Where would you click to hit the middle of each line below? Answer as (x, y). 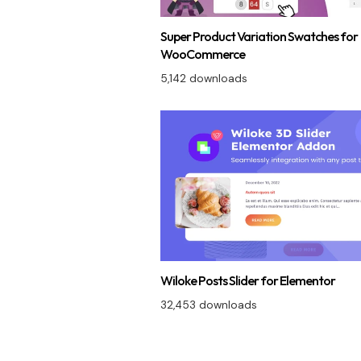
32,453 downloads (208, 305)
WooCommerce (202, 54)
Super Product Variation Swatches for (259, 36)
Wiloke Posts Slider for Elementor (247, 280)
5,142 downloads (203, 78)
